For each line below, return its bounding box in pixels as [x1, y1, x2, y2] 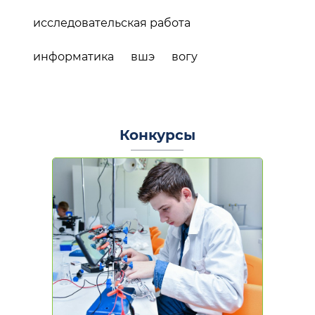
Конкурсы [120, 127, 195, 143]
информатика [33, 50, 114, 63]
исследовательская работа [33, 16, 191, 30]
